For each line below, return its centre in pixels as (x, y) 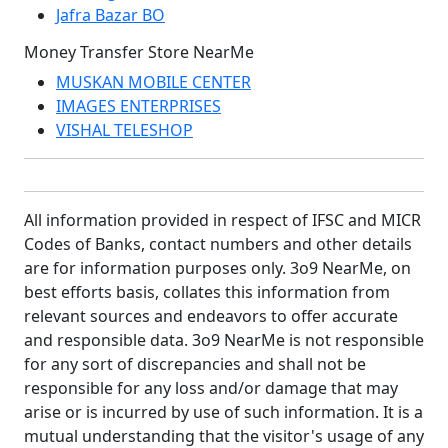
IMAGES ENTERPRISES (138, 106)
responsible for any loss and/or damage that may (211, 388)
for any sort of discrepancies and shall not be (195, 364)
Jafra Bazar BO (110, 15)
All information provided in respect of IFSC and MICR (222, 220)
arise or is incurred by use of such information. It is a (223, 412)
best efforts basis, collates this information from (207, 292)
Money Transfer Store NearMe (139, 52)
